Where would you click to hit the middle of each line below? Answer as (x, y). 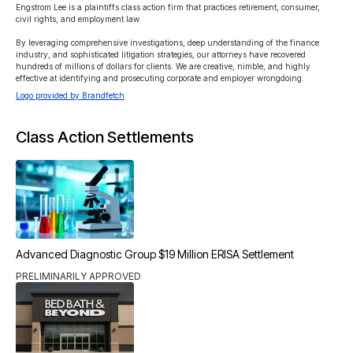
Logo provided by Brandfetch (70, 95)
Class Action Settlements (105, 137)
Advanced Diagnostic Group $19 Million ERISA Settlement (155, 254)
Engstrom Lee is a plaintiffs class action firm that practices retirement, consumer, (169, 7)
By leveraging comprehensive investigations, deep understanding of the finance (169, 43)
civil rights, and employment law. (78, 19)
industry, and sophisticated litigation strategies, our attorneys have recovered (162, 54)
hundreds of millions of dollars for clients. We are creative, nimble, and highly (164, 66)
